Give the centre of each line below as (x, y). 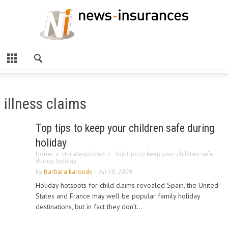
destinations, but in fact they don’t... (89, 207)
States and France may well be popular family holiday (118, 196)
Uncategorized (83, 154)
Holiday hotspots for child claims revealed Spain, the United (127, 185)
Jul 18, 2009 (115, 172)
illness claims (45, 104)
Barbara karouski (68, 172)
